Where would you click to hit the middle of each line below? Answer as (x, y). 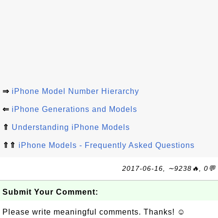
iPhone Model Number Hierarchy (75, 91)
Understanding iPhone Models (71, 127)
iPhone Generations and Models (74, 109)
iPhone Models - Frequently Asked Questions (107, 145)
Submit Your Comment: (50, 192)
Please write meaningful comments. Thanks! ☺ (94, 212)
